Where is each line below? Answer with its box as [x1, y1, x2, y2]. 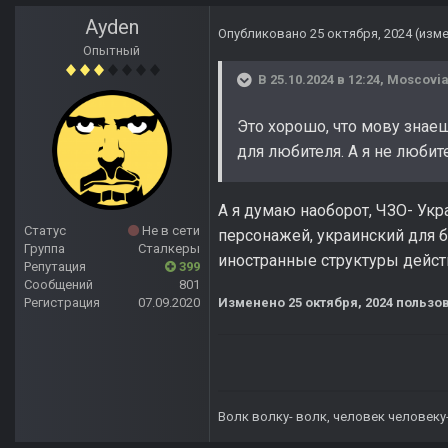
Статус [24, 223, 66, 239]
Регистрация [24, 295, 100, 311]
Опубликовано [218, 26, 310, 42]
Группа [24, 241, 65, 257]
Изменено [218, 295, 288, 311]
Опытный [83, 43, 141, 59]
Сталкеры [138, 241, 200, 257]
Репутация [24, 259, 86, 275]
